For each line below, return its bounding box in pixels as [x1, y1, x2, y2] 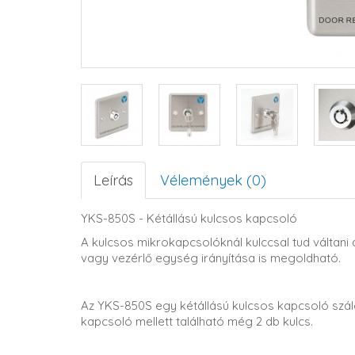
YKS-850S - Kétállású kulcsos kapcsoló [81, 211, 297, 226]
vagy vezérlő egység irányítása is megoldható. [81, 250, 341, 265]
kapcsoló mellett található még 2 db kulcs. [81, 314, 313, 329]
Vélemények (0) [160, 171, 266, 189]
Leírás [94, 171, 133, 189]
